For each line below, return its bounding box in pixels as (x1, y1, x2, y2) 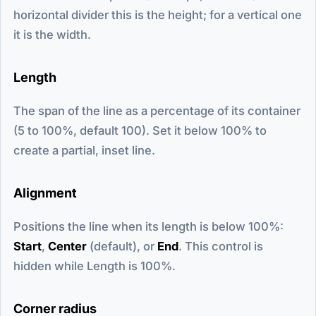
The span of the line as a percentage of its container (13, 103, 300, 118)
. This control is (178, 238, 263, 253)
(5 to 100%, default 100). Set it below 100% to (13, 123, 267, 138)
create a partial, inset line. (13, 142, 155, 157)
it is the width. (13, 27, 91, 42)
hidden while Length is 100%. (13, 258, 176, 273)
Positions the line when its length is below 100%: (13, 219, 284, 233)
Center (48, 238, 87, 253)
